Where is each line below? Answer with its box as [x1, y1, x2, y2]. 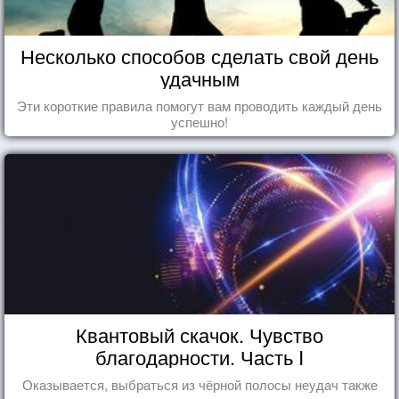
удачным [159, 63, 240, 92]
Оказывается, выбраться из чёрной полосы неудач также [21, 374, 378, 394]
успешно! [171, 111, 228, 131]
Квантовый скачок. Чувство [76, 320, 323, 348]
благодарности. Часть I [95, 342, 304, 370]
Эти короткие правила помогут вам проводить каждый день [17, 95, 382, 115]
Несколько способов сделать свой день [20, 41, 379, 69]
